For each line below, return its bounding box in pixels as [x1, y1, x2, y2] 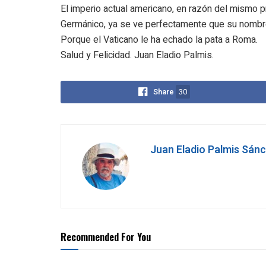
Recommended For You [61, 229, 151, 245]
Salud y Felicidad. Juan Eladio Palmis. [61, 48, 214, 63]
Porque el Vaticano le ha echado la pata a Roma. [61, 33, 258, 47]
